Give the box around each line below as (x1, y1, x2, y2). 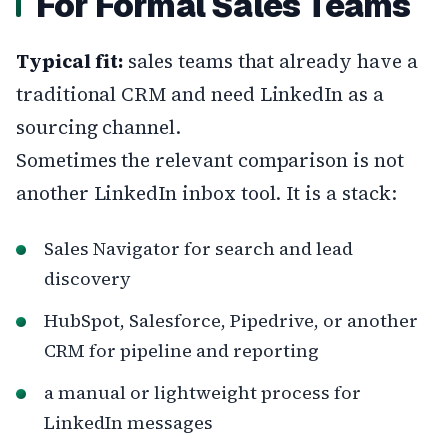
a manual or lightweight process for (44, 379, 361, 405)
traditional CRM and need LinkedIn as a (16, 80, 384, 107)
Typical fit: (16, 47, 124, 74)
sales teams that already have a (123, 47, 418, 74)
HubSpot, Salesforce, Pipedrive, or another (44, 307, 418, 333)
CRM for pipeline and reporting (44, 337, 319, 363)
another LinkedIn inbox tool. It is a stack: (16, 179, 397, 206)
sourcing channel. (16, 113, 182, 140)
